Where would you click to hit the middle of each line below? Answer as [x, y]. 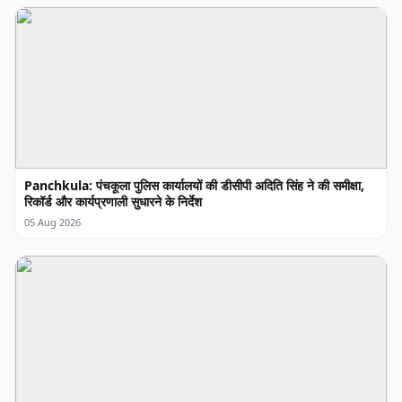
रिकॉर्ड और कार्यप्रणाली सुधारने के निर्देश [113, 202]
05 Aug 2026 [52, 223]
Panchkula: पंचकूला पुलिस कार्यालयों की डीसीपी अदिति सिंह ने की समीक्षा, [194, 186]
